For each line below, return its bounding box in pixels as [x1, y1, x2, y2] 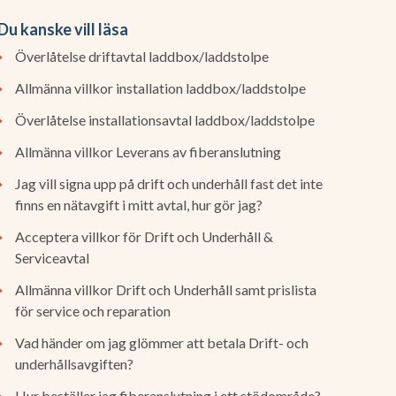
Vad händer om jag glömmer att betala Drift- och [15, 334, 309, 351]
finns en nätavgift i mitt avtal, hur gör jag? [15, 196, 263, 213]
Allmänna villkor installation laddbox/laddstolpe [15, 80, 307, 96]
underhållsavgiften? [15, 355, 134, 372]
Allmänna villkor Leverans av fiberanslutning [15, 143, 282, 160]
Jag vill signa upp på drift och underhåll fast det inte [15, 175, 324, 192]
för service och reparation [15, 302, 171, 319]
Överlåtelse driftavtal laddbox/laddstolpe [15, 48, 270, 65]
